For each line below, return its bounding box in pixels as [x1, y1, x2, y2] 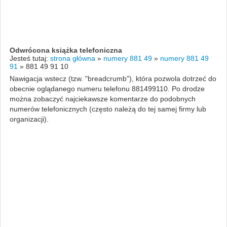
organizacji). [9, 115, 49, 123]
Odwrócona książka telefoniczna [9, 46, 122, 54]
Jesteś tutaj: [9, 54, 50, 62]
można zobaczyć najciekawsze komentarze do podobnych [9, 94, 196, 103]
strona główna [50, 54, 95, 62]
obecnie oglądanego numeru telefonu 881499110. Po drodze [9, 84, 205, 93]
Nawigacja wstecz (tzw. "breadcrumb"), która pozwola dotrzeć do [9, 74, 216, 83]
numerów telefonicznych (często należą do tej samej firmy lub [9, 104, 206, 113]
